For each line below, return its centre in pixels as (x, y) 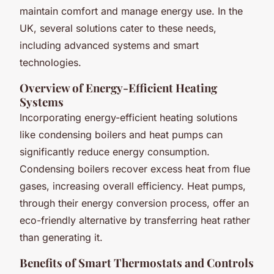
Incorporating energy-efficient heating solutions (128, 117)
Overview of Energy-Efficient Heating (118, 87)
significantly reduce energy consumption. (115, 151)
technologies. (50, 62)
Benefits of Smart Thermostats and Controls (137, 262)
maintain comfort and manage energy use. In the (131, 11)
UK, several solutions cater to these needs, (118, 28)
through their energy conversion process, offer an (134, 203)
